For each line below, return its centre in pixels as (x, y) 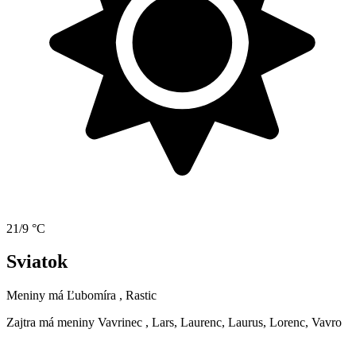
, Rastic (138, 296)
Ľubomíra (91, 296)
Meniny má (37, 296)
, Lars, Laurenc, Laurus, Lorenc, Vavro (244, 323)
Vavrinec (120, 323)
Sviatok (37, 262)
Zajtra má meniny (52, 323)
